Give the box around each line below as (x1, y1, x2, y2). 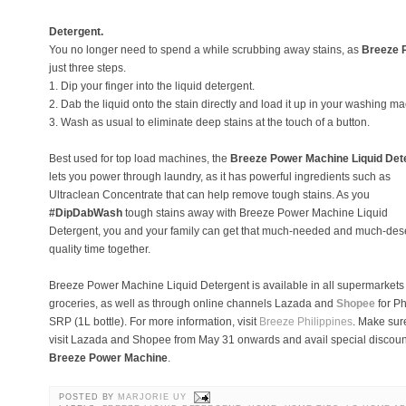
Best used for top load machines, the (49, 152, 230, 165)
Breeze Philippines (259, 315, 353, 328)
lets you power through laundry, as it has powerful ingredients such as (49, 170, 391, 183)
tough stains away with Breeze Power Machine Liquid (122, 207, 388, 219)
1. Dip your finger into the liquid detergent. (49, 80, 255, 92)
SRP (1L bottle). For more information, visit (49, 315, 259, 328)
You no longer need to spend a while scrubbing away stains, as (49, 43, 362, 56)
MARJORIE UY (118, 392, 190, 401)
